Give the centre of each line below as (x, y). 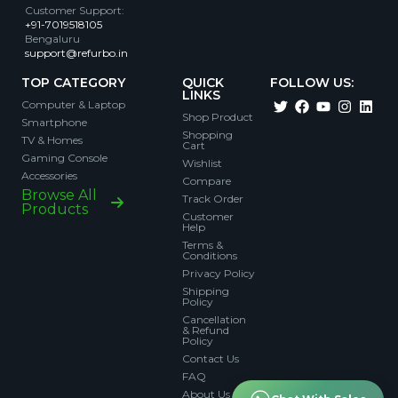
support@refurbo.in (76, 53)
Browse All (59, 195)
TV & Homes (52, 140)
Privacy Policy (219, 274)
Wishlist (203, 163)
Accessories (49, 176)
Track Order (213, 199)
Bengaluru (52, 39)
